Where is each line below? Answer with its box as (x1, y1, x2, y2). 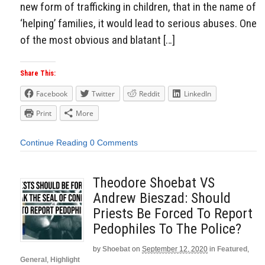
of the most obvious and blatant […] (20, 33, 175, 47)
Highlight (50, 255, 80, 264)
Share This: (20, 69, 56, 78)
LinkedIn (184, 89, 211, 99)
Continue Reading (20, 138, 88, 148)
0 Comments (90, 138, 138, 148)
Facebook (36, 89, 67, 99)
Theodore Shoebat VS (93, 174, 215, 191)
